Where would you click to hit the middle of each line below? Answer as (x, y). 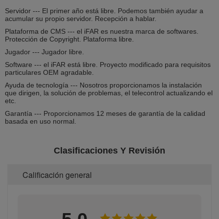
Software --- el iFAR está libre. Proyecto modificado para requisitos (108, 64)
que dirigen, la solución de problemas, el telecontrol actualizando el (109, 93)
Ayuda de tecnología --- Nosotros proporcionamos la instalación (103, 85)
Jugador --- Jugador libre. (45, 52)
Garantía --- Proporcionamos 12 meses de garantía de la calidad (105, 113)
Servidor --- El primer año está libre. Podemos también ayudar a (104, 11)
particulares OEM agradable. (50, 72)
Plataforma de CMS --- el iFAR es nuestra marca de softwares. (102, 31)
